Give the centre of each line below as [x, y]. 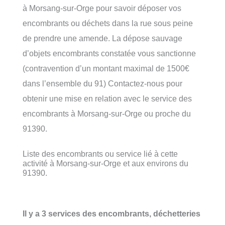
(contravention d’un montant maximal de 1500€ [106, 68]
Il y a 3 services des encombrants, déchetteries [111, 214]
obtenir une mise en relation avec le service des [107, 98]
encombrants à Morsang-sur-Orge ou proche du [107, 113]
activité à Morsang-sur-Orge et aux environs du [105, 163]
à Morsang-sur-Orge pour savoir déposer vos [102, 8]
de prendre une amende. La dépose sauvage [102, 38]
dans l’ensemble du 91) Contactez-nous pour [102, 83]
